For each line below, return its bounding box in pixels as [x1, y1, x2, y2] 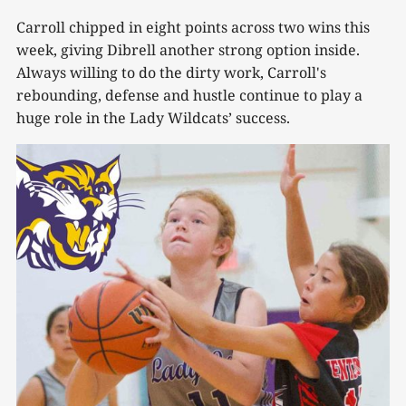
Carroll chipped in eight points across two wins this [16, 16, 370, 37]
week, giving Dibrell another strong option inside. [16, 39, 360, 60]
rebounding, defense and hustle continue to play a [16, 84, 362, 105]
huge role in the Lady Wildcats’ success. [16, 107, 290, 128]
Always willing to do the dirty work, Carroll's [16, 62, 326, 82]
